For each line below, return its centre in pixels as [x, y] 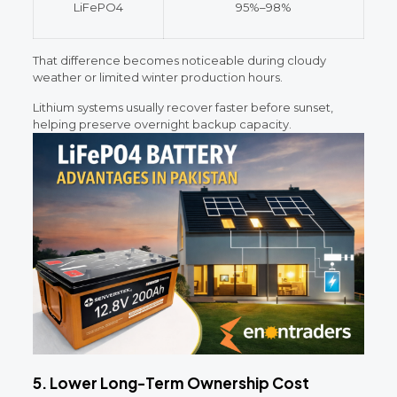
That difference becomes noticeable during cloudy [179, 60]
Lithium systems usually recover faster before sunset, [183, 107]
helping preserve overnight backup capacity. [162, 124]
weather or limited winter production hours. [157, 77]
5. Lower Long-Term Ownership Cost [171, 382]
